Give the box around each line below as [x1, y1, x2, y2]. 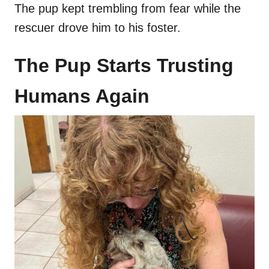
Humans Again [14, 85, 150, 107]
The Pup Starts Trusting [14, 55, 234, 77]
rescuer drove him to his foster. [14, 21, 181, 35]
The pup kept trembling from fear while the [14, 2, 241, 16]
